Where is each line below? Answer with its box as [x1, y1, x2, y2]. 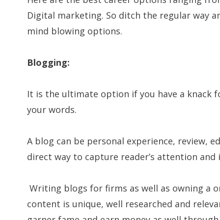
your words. [27, 103, 77, 115]
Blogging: [27, 56, 70, 68]
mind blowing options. [27, 25, 123, 37]
